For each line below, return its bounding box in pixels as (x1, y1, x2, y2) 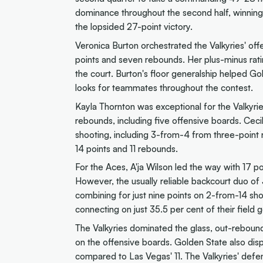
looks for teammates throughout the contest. (75, 82, 253, 94)
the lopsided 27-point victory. (75, 21, 193, 33)
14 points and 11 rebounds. (75, 142, 178, 154)
